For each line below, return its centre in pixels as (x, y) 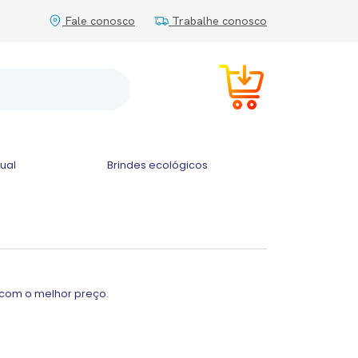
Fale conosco (99, 21)
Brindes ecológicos (157, 165)
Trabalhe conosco (218, 21)
